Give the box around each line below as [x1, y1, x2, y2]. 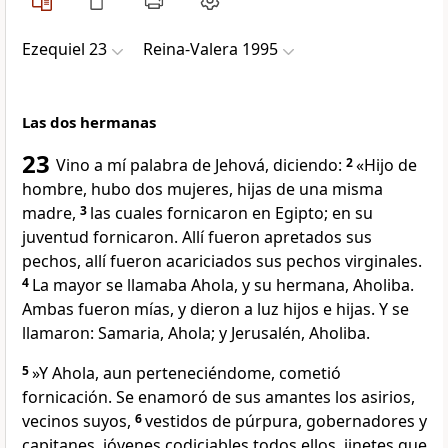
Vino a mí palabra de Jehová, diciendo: [56, 154, 342, 177]
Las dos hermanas [22, 112, 156, 133]
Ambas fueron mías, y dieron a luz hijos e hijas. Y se [22, 298, 409, 321]
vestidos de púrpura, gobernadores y [145, 410, 427, 433]
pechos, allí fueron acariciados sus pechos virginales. [22, 250, 422, 273]
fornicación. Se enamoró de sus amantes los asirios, [22, 386, 415, 409]
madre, [22, 202, 76, 225]
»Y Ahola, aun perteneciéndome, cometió [32, 362, 341, 385]
